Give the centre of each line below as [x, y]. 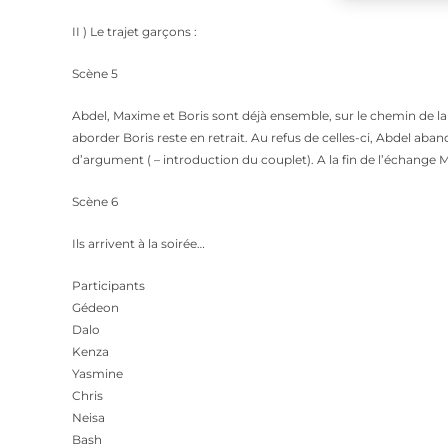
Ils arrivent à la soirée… [138, 243]
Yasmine [97, 373]
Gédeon [95, 307]
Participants [108, 285]
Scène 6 [95, 201]
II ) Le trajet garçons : [134, 31]
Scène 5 [95, 73]
